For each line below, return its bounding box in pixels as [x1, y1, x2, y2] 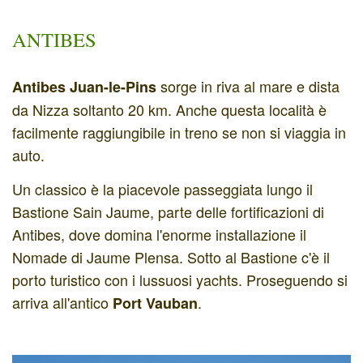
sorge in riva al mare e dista [156, 75, 340, 97]
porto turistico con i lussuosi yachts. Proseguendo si [12, 268, 348, 290]
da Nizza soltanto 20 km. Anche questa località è [12, 99, 327, 121]
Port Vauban [113, 292, 198, 314]
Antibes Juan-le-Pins [12, 76, 156, 98]
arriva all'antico [12, 291, 113, 313]
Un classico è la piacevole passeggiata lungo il [12, 177, 313, 199]
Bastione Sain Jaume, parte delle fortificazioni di [12, 200, 324, 222]
